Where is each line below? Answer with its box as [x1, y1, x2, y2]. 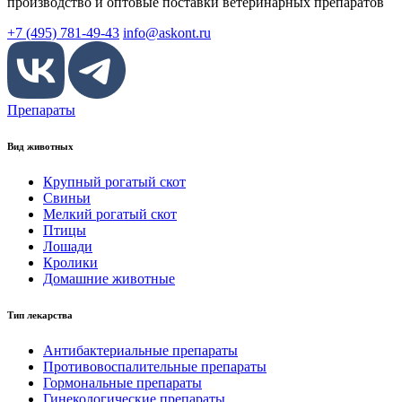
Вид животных [7, 140, 74, 152]
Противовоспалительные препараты [43, 358, 267, 374]
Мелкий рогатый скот [43, 205, 177, 222]
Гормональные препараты [43, 374, 202, 390]
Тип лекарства [7, 309, 73, 320]
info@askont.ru [123, 24, 211, 40]
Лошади [43, 238, 92, 254]
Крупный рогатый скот [43, 173, 186, 189]
